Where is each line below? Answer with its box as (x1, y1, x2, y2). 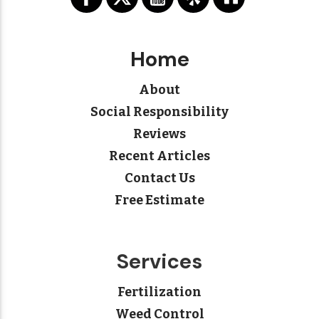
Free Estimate (115, 192, 204, 209)
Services (117, 248, 202, 276)
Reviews (133, 126, 186, 142)
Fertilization (117, 284, 202, 300)
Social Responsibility (90, 104, 229, 120)
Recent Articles (109, 148, 210, 164)
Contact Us (124, 170, 195, 187)
